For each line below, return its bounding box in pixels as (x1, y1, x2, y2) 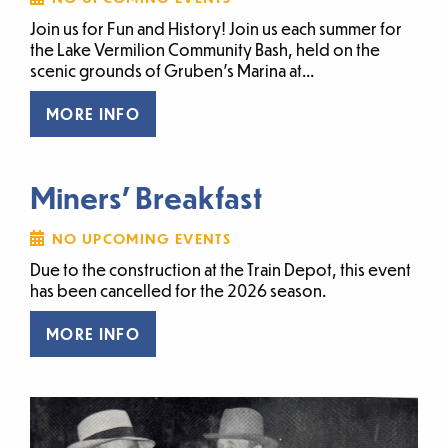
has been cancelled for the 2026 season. (30, 279, 326, 301)
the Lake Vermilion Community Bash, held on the (30, 38, 380, 60)
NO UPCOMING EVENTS (52, 228, 231, 247)
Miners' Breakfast (30, 177, 262, 215)
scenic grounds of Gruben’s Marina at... (30, 59, 314, 81)
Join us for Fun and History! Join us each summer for (30, 17, 402, 39)
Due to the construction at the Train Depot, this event (30, 258, 411, 280)
